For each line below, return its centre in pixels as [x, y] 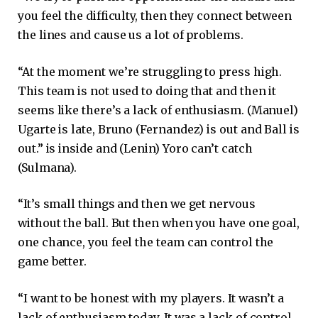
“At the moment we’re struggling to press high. [150, 71]
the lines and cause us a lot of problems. [131, 35]
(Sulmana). [48, 167]
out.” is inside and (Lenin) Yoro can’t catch [135, 148]
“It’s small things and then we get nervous [137, 204]
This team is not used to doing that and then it [147, 91]
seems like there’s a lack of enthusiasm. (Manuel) [158, 110]
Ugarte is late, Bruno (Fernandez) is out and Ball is [159, 129]
